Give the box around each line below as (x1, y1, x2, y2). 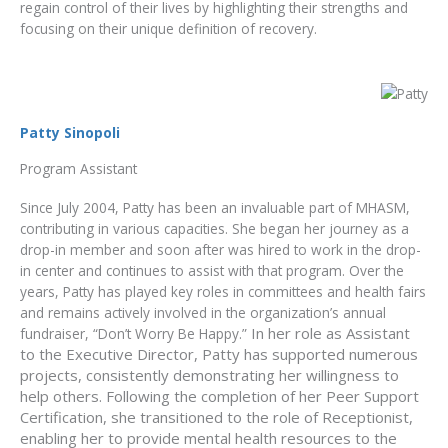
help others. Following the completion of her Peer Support (20, 385, 419, 406)
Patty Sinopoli (20, 122, 120, 142)
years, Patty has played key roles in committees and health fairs (20, 281, 426, 301)
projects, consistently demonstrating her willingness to (20, 364, 399, 385)
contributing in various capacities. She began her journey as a (20, 218, 409, 238)
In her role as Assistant (251, 322, 410, 343)
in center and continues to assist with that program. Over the (20, 260, 404, 280)
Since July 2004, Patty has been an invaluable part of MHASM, (20, 197, 410, 217)
